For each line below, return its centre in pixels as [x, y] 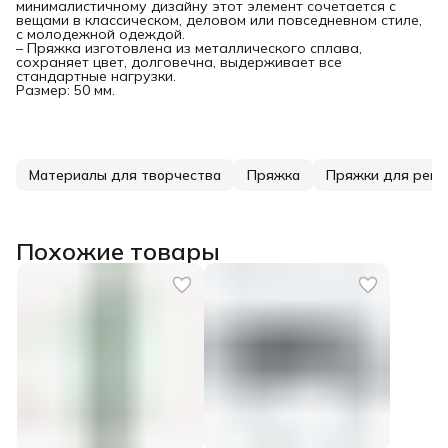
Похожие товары [118, 250]
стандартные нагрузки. [96, 75]
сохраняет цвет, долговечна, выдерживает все [179, 61]
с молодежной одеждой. [100, 33]
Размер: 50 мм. [65, 89]
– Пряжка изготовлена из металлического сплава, [189, 47]
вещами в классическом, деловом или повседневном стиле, [219, 19]
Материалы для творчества [125, 174]
